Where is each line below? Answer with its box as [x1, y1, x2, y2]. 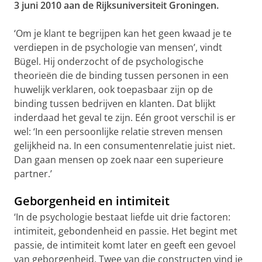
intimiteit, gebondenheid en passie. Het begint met [14, 225, 237, 237]
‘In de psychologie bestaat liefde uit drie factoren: [14, 211, 230, 223]
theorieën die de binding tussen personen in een [14, 69, 229, 82]
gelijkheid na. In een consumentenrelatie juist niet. [14, 139, 235, 152]
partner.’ [14, 167, 52, 180]
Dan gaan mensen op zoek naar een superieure [14, 153, 223, 166]
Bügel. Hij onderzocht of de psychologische [14, 55, 204, 68]
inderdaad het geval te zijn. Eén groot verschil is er [14, 111, 236, 124]
